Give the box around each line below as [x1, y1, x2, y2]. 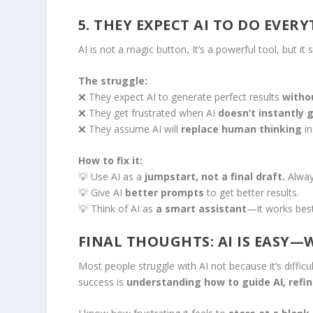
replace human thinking [180, 122, 302, 136]
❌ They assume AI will [78, 122, 181, 136]
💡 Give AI [78, 186, 125, 200]
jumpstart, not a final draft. [144, 170, 285, 184]
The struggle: [78, 74, 147, 88]
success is [78, 275, 126, 289]
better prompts [124, 186, 204, 200]
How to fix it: [78, 154, 143, 168]
